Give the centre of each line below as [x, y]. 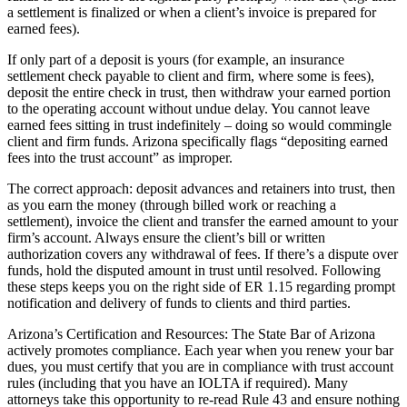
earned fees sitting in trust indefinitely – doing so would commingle [199, 124]
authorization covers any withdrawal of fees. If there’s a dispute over [203, 253]
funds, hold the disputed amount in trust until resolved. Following [194, 270]
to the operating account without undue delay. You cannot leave [189, 108]
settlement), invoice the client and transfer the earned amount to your [203, 221]
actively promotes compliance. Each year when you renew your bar [200, 350]
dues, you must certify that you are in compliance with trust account [200, 366]
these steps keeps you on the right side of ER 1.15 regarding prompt [201, 286]
